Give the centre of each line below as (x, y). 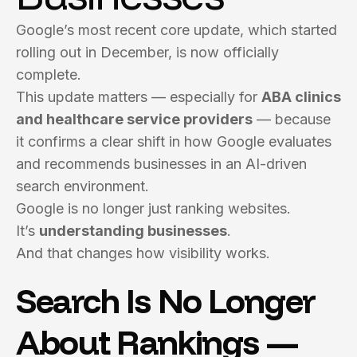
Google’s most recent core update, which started (177, 30)
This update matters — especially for (139, 97)
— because (292, 119)
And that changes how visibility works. (143, 253)
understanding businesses (133, 231)
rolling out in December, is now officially (147, 52)
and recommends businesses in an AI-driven (161, 164)
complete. (49, 75)
